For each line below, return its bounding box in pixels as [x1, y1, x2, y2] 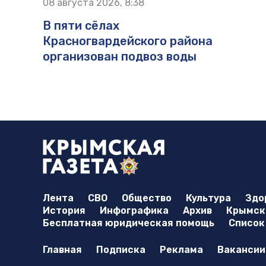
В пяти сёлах [43, 18, 119, 33]
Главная [43, 243, 82, 255]
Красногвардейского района [43, 33, 213, 48]
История [43, 204, 85, 216]
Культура [186, 192, 231, 204]
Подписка [96, 243, 145, 255]
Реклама [160, 243, 203, 255]
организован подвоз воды [43, 49, 197, 64]
